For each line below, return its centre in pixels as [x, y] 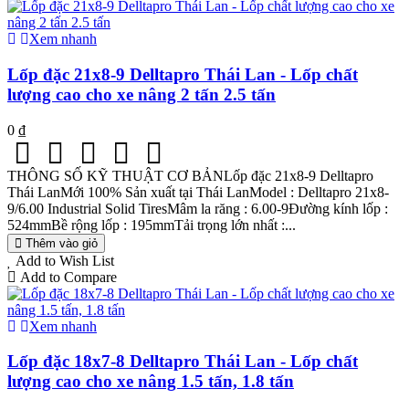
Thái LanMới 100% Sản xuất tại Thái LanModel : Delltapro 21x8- [198, 192]
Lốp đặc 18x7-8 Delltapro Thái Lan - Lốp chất [183, 362]
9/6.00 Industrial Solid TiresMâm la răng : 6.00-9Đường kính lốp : [198, 208]
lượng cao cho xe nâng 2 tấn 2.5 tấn [142, 94]
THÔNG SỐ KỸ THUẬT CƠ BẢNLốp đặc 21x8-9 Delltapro [190, 175]
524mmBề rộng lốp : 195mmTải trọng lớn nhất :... [152, 225]
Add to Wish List [65, 260]
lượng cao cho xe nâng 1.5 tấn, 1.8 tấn [151, 382]
